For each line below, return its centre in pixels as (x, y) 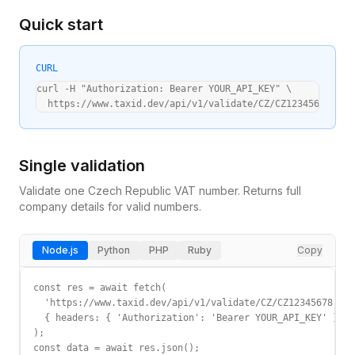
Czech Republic (130, 191)
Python (114, 250)
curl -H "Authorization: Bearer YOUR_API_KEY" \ (164, 89)
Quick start (61, 25)
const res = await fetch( (100, 288)
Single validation (82, 166)
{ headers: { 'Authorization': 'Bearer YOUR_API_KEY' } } (191, 318)
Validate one (53, 191)
